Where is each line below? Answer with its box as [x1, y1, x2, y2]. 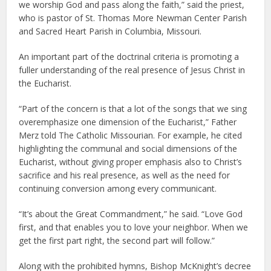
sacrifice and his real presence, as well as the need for [19, 169, 230, 181]
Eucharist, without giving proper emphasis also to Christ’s [19, 156, 243, 168]
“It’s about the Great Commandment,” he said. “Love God [19, 208, 243, 220]
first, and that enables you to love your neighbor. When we [19, 221, 249, 233]
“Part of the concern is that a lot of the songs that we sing [19, 103, 247, 115]
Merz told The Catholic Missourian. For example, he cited [19, 129, 243, 142]
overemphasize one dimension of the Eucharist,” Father [19, 116, 237, 128]
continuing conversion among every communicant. [19, 183, 217, 195]
